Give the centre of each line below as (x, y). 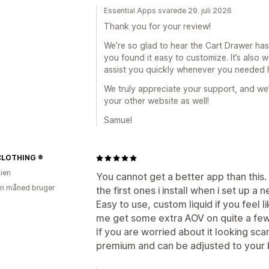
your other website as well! (156, 101)
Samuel (118, 120)
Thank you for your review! (157, 26)
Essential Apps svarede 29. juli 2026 (168, 11)
